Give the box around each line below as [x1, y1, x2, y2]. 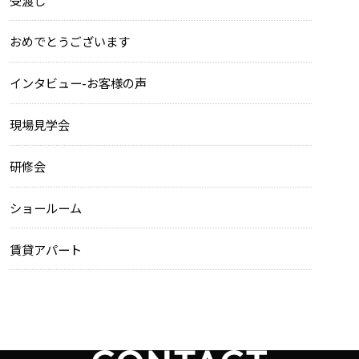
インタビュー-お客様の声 [10, 74, 147, 92]
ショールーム [10, 198, 83, 216]
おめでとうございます [10, 32, 131, 50]
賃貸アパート [10, 240, 83, 258]
